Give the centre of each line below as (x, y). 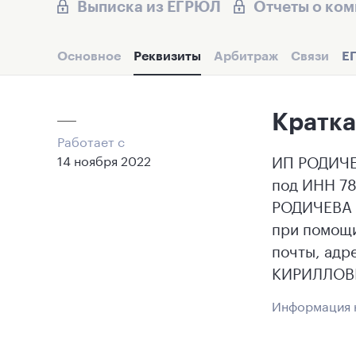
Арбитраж (246, 55)
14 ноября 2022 (104, 159)
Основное (89, 55)
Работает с (91, 140)
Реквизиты (167, 55)
